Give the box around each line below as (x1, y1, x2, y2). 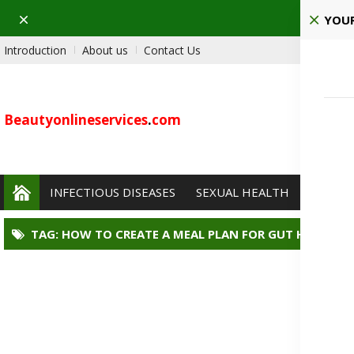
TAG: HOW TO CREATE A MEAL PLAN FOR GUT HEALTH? (31, 226, 348, 242)
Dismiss (15, 9, 58, 25)
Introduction (4, 43, 66, 58)
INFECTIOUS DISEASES (50, 184, 175, 200)
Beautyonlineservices (4, 111, 148, 129)
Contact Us (144, 43, 201, 58)
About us (82, 43, 128, 58)
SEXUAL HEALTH (196, 184, 289, 200)
